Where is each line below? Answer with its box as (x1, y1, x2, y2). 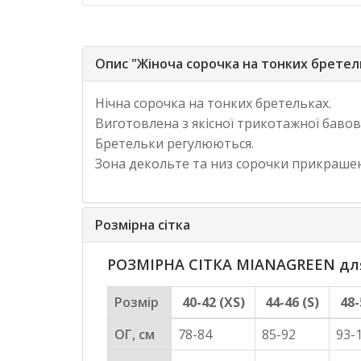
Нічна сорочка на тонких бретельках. (95, 94, 331, 113)
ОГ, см (114, 326, 155, 344)
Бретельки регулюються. (95, 135, 254, 153)
